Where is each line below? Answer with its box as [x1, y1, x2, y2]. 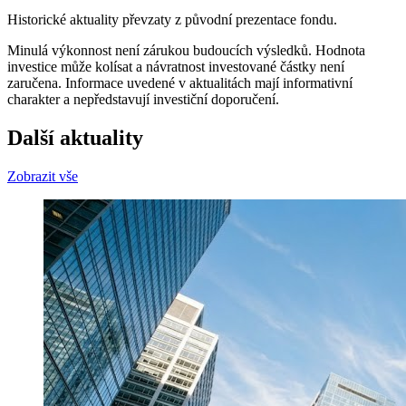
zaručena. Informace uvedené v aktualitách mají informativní [7, 75, 353, 92]
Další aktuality [7, 126, 143, 150]
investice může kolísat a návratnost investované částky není [7, 59, 344, 75]
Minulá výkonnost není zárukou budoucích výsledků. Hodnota [7, 43, 365, 59]
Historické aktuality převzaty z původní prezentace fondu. [7, 12, 337, 28]
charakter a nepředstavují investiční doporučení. [7, 92, 279, 108]
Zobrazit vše [7, 169, 78, 185]
